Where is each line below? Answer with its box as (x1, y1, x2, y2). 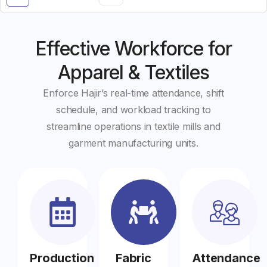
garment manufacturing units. (69, 136, 198, 149)
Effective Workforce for (35, 36, 232, 60)
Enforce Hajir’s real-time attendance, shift (43, 86, 224, 99)
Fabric (115, 250, 152, 265)
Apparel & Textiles (58, 60, 209, 84)
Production (30, 250, 94, 265)
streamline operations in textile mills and (46, 120, 221, 132)
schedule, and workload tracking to (56, 103, 211, 116)
